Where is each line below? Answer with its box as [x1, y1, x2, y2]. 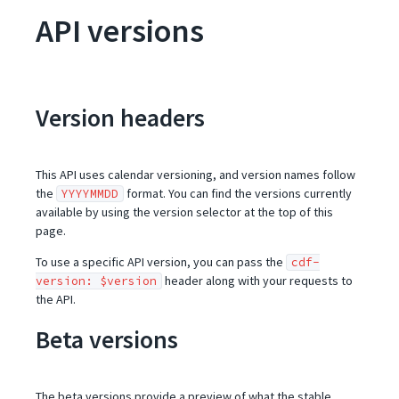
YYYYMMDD [61, 186, 118, 201]
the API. [36, 291, 76, 307]
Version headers [36, 102, 205, 134]
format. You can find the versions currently [124, 185, 352, 201]
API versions [36, 11, 204, 51]
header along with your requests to [162, 273, 353, 289]
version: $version [36, 273, 157, 289]
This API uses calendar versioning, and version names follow [36, 167, 355, 183]
